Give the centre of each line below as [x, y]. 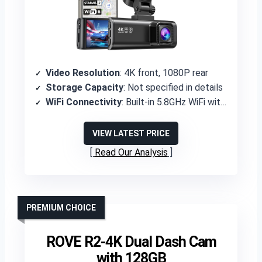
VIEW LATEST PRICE [131, 133]
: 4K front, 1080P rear [164, 73]
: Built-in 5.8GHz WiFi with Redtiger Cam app [171, 102]
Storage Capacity [85, 87]
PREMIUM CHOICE [61, 208]
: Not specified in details [173, 87]
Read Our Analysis [131, 152]
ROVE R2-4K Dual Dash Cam [131, 242]
